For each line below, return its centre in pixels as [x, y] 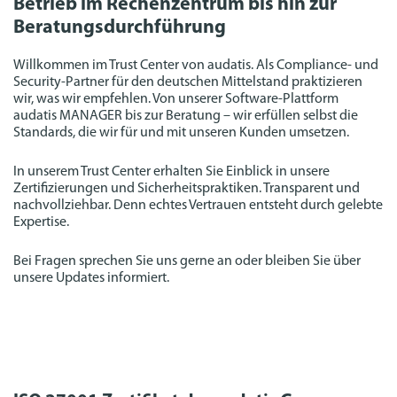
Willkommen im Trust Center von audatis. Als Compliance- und [196, 66]
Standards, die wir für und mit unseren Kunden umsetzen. [181, 133]
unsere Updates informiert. [91, 278]
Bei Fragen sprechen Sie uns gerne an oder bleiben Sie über [187, 261]
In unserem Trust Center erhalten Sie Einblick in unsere [171, 172]
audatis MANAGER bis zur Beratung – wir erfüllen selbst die [186, 116]
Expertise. [41, 222]
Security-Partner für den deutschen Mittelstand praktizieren [188, 82]
